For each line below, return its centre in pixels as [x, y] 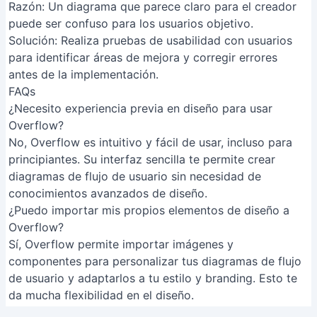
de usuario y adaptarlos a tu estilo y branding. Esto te [153, 278]
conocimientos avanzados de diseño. [108, 193]
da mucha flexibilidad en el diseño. [101, 295]
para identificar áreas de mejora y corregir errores [143, 57]
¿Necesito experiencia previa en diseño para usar [140, 108]
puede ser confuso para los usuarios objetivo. [131, 23]
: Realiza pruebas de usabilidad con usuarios [173, 40]
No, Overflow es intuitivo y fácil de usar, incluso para [150, 142]
